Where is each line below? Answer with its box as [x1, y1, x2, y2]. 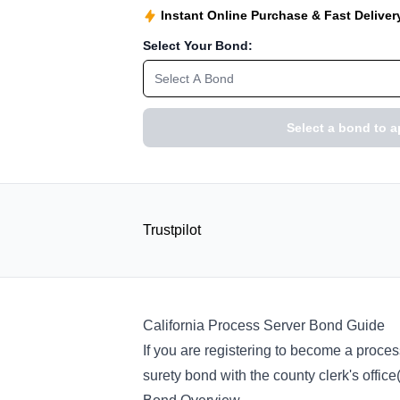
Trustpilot [143, 222, 201, 237]
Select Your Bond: [143, 38, 253, 53]
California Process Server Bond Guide [143, 318, 385, 333]
